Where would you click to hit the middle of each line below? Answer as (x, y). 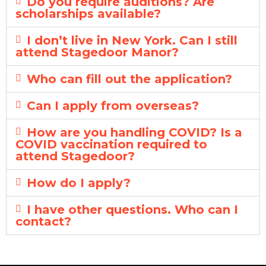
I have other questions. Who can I (133, 209)
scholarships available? (88, 13)
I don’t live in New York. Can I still (132, 40)
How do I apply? (79, 183)
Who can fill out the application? (130, 79)
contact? (43, 221)
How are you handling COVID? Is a (135, 132)
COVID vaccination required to (111, 144)
